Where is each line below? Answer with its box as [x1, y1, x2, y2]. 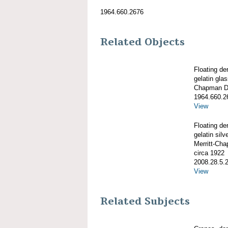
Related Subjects [100, 195, 190, 209]
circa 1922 [194, 149, 224, 157]
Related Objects [100, 35, 185, 49]
